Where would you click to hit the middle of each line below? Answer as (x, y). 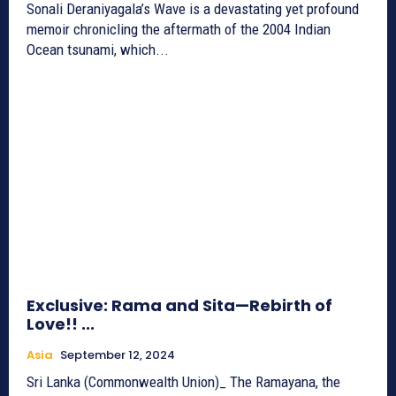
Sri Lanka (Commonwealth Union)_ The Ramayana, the (183, 382)
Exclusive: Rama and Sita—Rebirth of (179, 306)
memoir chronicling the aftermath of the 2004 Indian (179, 30)
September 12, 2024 (118, 355)
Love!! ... (61, 324)
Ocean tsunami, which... (98, 50)
